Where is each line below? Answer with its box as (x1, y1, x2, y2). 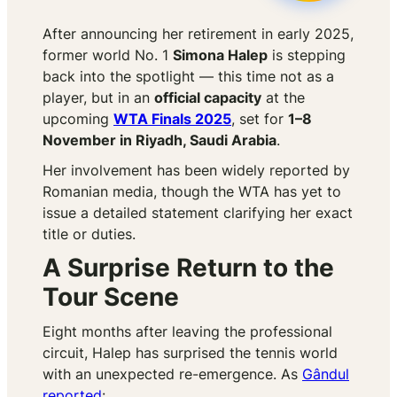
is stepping (268, 46, 346, 65)
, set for (231, 110, 288, 128)
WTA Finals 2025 (113, 110, 231, 128)
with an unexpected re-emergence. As (43, 365, 302, 384)
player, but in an (43, 89, 154, 107)
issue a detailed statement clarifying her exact (43, 204, 353, 222)
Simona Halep (173, 46, 268, 65)
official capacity (154, 89, 261, 107)
